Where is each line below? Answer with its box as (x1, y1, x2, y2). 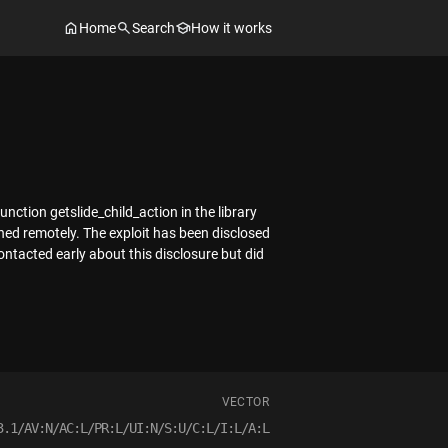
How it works (191, 19, 272, 36)
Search (132, 19, 175, 36)
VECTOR (221, 395, 269, 410)
